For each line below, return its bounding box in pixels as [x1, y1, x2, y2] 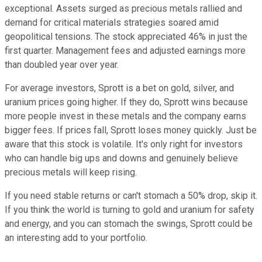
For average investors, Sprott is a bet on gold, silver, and [5, 82, 234, 94]
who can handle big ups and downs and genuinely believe [5, 153, 238, 164]
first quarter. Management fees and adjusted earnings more [5, 45, 246, 57]
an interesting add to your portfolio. [5, 232, 147, 244]
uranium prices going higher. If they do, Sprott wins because [5, 96, 248, 108]
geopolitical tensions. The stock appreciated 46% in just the [5, 31, 247, 43]
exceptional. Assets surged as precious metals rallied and [5, 3, 242, 15]
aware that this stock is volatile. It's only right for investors [5, 139, 243, 150]
